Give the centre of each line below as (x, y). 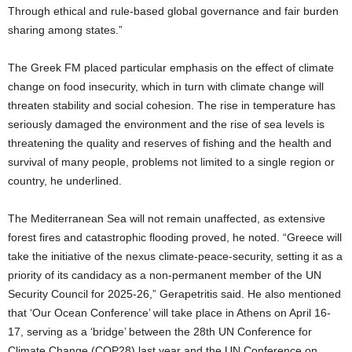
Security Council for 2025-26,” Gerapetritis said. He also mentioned (174, 294)
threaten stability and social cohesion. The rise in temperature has (172, 106)
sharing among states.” (65, 30)
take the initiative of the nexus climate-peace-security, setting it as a (175, 257)
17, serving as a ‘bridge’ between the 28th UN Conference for (160, 332)
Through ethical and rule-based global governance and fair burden (173, 11)
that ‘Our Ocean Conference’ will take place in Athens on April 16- (169, 313)
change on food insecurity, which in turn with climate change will (166, 87)
